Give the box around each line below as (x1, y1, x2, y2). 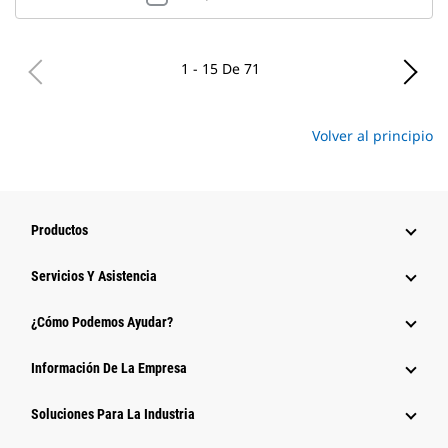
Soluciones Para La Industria (31, 406, 195, 422)
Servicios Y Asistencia (31, 268, 157, 284)
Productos (31, 222, 88, 238)
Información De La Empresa (31, 360, 187, 376)
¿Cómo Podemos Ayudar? (31, 314, 173, 330)
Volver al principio (312, 126, 433, 145)
